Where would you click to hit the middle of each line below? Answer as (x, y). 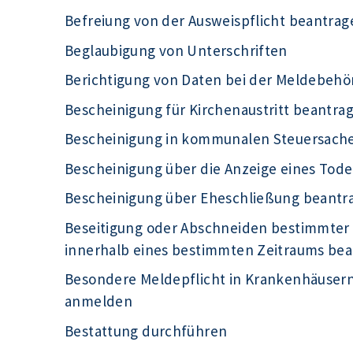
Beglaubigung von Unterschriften (176, 50)
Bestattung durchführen (146, 331)
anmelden (99, 301)
